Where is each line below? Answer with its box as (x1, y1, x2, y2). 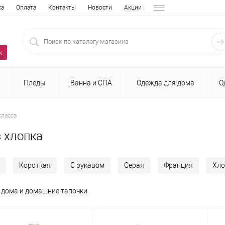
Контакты (48, 4, 76, 11)
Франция (164, 161, 193, 170)
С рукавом (70, 161, 104, 170)
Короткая (19, 161, 51, 170)
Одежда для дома (137, 79, 194, 87)
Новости (88, 4, 112, 11)
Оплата (16, 4, 36, 11)
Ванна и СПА (70, 79, 112, 87)
